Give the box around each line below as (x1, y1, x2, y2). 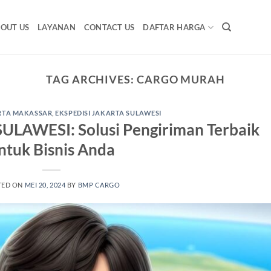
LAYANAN (38, 22, 76, 32)
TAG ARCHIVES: (45, 73, 137, 86)
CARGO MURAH (136, 73, 225, 86)
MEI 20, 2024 (24, 180, 66, 189)
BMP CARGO (77, 180, 120, 189)
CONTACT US (83, 22, 135, 32)
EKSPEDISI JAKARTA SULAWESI (55, 109, 162, 117)
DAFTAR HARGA (143, 22, 206, 32)
